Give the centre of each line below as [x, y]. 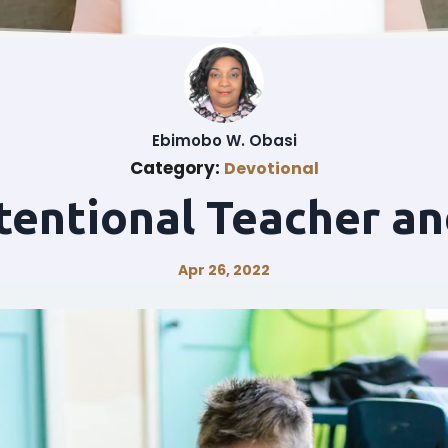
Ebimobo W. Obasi [224, 140]
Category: [176, 168]
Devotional [271, 168]
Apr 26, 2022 [224, 270]
